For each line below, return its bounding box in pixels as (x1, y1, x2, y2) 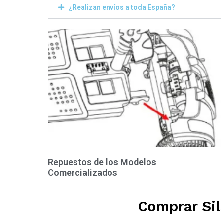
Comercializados (48, 167, 117, 178)
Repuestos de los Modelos (48, 157, 156, 168)
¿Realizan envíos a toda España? (69, 3, 175, 12)
